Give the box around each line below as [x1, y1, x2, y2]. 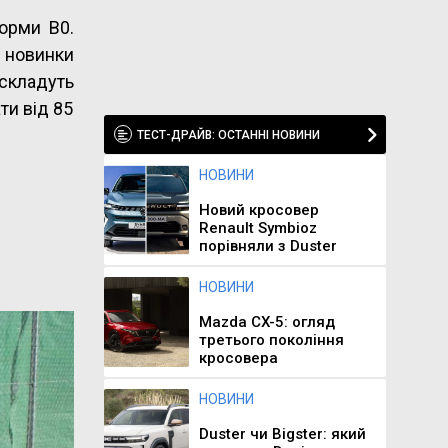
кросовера [198, 349, 278, 367]
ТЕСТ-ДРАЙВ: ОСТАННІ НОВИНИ [136, 128, 320, 142]
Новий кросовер [198, 201, 319, 219]
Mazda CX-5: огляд [198, 313, 335, 331]
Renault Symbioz [198, 219, 317, 237]
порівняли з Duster [198, 237, 337, 255]
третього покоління [198, 331, 344, 349]
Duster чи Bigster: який [198, 425, 366, 443]
